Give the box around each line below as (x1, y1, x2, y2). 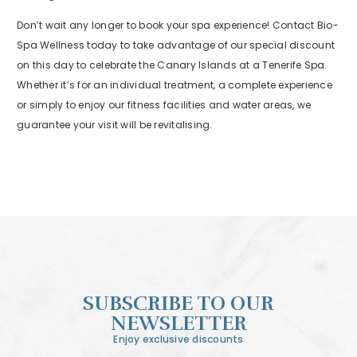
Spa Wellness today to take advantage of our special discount (17, 38, 335, 53)
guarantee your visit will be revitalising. (17, 118, 213, 132)
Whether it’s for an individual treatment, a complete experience (17, 78, 332, 92)
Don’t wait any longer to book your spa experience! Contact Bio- (17, 18, 339, 33)
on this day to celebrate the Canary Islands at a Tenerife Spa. (17, 58, 328, 73)
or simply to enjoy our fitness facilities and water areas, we (17, 98, 312, 112)
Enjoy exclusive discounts (113, 332, 244, 347)
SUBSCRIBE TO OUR (83, 291, 274, 316)
